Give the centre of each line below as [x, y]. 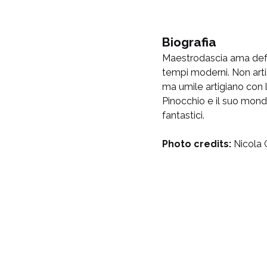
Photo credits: [198, 144]
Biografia [189, 42]
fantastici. [183, 115]
